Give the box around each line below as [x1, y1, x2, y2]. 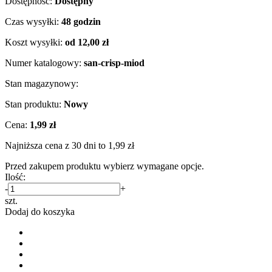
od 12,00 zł [65, 37, 109, 48]
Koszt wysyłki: [5, 37, 63, 48]
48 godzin [61, 16, 101, 27]
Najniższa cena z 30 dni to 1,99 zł [5, 140, 134, 151]
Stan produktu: [5, 99, 61, 110]
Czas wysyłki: [5, 16, 59, 27]
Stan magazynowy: [5, 78, 78, 89]
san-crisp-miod [84, 58, 144, 69]
